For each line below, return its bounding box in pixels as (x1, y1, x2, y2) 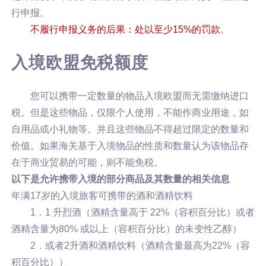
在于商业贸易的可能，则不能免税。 (11, 157, 163, 167)
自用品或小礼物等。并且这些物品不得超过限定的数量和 (11, 124, 249, 134)
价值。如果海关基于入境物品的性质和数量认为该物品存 (11, 141, 249, 151)
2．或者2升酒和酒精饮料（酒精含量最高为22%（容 (30, 240, 250, 251)
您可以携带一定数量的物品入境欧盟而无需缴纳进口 (30, 91, 249, 101)
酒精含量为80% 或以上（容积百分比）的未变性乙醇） (11, 224, 242, 234)
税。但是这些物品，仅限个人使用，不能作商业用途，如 (11, 107, 249, 118)
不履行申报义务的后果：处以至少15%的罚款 (30, 24, 220, 34)
